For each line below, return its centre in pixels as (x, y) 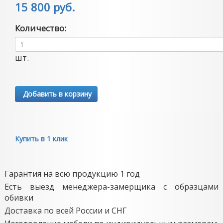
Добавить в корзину (56, 94)
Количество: (40, 28)
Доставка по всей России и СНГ (66, 211)
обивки (19, 198)
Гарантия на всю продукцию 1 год (72, 174)
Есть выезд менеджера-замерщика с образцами (111, 187)
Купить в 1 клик (41, 139)
